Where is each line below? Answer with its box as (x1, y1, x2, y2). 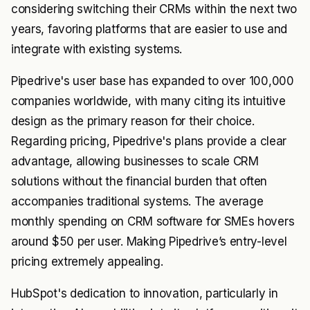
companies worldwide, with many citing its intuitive (11, 93, 286, 108)
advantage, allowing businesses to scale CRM (11, 154, 259, 168)
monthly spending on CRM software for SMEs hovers (11, 214, 295, 228)
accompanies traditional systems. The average (11, 194, 264, 208)
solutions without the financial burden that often (11, 174, 267, 188)
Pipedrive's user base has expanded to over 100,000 (11, 73, 294, 88)
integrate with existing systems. (11, 42, 183, 56)
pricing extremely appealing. (11, 254, 163, 268)
